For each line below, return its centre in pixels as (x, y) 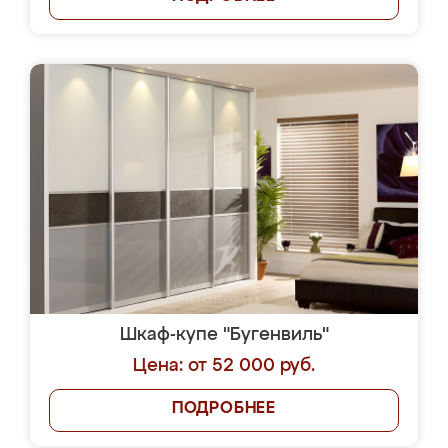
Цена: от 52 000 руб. (224, 366)
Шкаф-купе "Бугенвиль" (224, 335)
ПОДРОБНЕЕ (224, 409)
